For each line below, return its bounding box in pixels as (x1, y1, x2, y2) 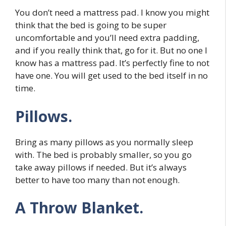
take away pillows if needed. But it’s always (15, 161, 187, 173)
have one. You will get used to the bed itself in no (15, 70, 208, 82)
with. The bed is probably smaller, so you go (15, 148, 192, 160)
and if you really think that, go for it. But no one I (15, 44, 207, 56)
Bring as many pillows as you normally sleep (15, 136, 193, 148)
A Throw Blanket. (15, 197, 143, 218)
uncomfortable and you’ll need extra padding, (15, 32, 199, 44)
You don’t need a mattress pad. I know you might (15, 7, 209, 19)
